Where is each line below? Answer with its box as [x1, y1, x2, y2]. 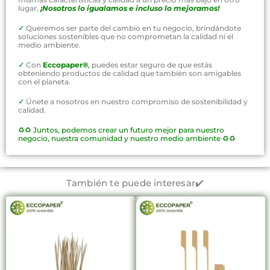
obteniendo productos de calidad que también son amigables [18, 68, 241, 78]
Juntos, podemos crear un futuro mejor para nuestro [33, 125, 224, 135]
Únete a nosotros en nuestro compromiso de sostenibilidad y [24, 97, 248, 107]
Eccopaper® [43, 60, 88, 69]
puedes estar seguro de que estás [90, 60, 212, 69]
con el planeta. [18, 77, 71, 86]
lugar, [18, 3, 40, 13]
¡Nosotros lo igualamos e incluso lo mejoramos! [40, 3, 219, 13]
